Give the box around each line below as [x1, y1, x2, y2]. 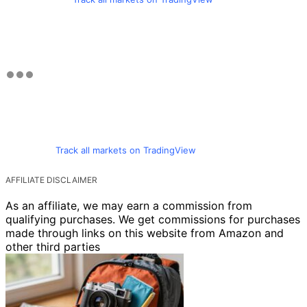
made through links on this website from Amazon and [5, 226, 284, 241]
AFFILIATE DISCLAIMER [5, 175, 97, 186]
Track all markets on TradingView [55, 145, 196, 156]
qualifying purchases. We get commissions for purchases [5, 212, 300, 227]
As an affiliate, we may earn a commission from [5, 199, 252, 213]
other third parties [5, 240, 100, 254]
